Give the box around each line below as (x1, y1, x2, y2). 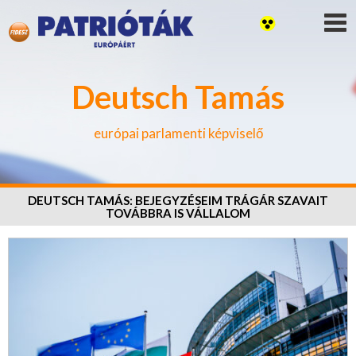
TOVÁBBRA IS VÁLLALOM (106, 206, 250, 220)
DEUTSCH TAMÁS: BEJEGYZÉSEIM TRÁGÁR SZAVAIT (28, 193, 328, 207)
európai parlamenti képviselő (93, 125, 263, 141)
